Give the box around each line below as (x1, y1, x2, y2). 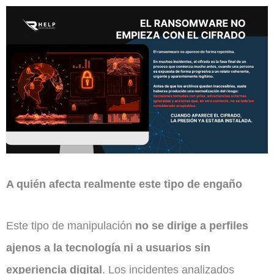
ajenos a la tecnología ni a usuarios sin (6, 241, 210, 254)
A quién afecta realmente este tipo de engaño (6, 177, 242, 191)
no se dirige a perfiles (135, 219, 248, 232)
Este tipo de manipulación (6, 219, 135, 232)
